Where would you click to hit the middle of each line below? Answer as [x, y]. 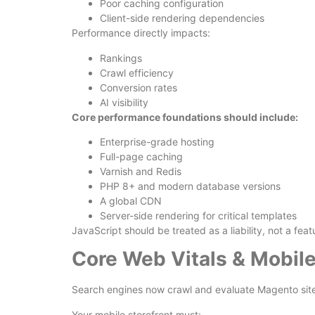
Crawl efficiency [137, 72]
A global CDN [131, 200]
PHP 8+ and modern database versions [190, 186]
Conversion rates [139, 87]
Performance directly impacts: [141, 33]
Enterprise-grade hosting [157, 141]
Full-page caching [141, 156]
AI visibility [124, 102]
